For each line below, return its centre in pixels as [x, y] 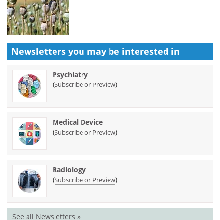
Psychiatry [70, 74]
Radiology [69, 169]
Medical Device [78, 122]
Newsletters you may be [67, 51]
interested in [151, 51]
